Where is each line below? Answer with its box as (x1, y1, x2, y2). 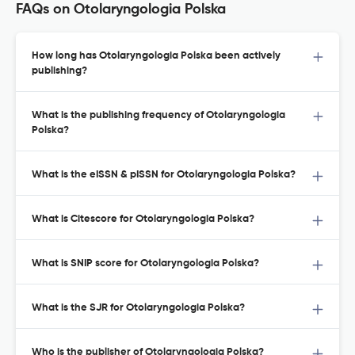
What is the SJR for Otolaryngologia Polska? (32, 303, 245, 314)
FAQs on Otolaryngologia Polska (16, 2, 226, 17)
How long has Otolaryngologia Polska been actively (32, 51, 281, 62)
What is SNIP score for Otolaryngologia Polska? (32, 258, 259, 269)
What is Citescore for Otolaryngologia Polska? (32, 214, 254, 225)
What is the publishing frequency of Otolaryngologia (32, 110, 285, 121)
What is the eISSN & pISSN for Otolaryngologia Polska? (32, 170, 296, 181)
